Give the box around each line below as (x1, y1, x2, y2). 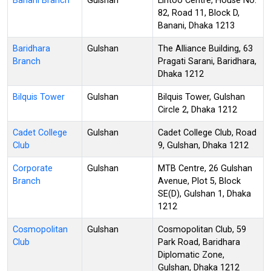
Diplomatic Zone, (158, 249, 224, 260)
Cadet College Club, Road (158, 127, 256, 138)
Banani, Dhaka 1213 (158, 20, 235, 31)
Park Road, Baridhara (158, 237, 240, 247)
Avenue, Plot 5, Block (158, 175, 241, 186)
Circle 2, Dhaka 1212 (158, 104, 237, 115)
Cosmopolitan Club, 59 (158, 224, 246, 235)
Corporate (13, 163, 53, 174)
